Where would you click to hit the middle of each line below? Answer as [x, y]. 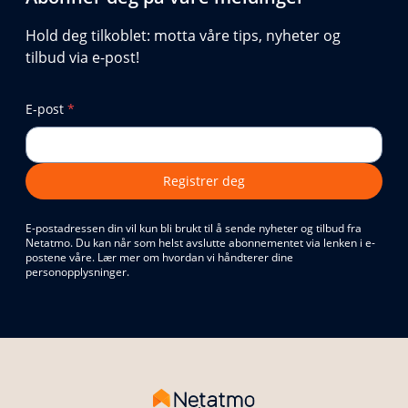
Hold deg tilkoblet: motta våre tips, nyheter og [183, 36]
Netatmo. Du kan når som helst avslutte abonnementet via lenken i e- [200, 243]
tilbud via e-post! [82, 58]
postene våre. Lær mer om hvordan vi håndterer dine [159, 258]
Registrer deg [204, 181]
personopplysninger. [77, 272]
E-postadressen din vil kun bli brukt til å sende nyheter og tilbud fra [194, 229]
